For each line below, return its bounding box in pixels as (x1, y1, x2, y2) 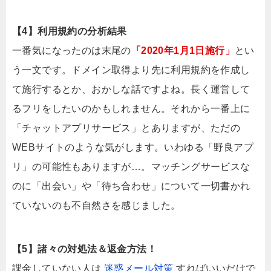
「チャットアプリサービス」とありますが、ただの (12, 122, 241, 133)
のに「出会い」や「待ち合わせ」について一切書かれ (12, 180, 250, 191)
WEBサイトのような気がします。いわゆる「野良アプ (12, 142, 253, 152)
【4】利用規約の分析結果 (12, 25, 127, 36)
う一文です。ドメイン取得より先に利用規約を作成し (12, 64, 250, 75)
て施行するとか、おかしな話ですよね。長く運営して (12, 83, 250, 94)
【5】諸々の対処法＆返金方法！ (12, 243, 157, 254)
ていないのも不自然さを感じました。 (12, 200, 181, 211)
